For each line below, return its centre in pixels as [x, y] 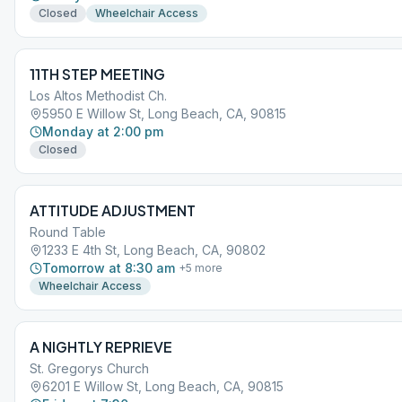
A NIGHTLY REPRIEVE [101, 347]
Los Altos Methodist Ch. [98, 96]
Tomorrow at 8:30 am [109, 268]
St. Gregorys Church [89, 368]
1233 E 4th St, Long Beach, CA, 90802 [154, 250]
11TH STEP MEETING [97, 74]
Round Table [68, 232]
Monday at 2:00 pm [103, 131]
